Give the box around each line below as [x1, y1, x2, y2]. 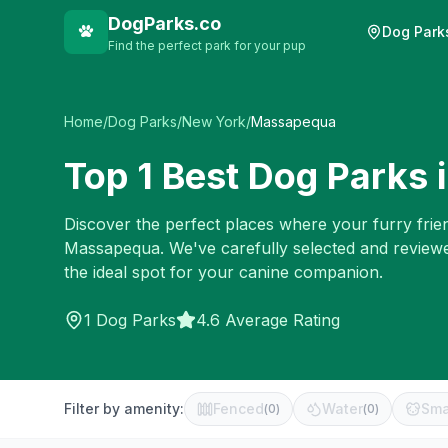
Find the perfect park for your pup [108, 38, 306, 53]
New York [182, 113, 246, 130]
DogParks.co [108, 13, 221, 34]
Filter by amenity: [64, 400, 184, 417]
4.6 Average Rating [196, 310, 340, 330]
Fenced [213, 400, 264, 417]
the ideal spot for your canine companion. [64, 262, 383, 282]
